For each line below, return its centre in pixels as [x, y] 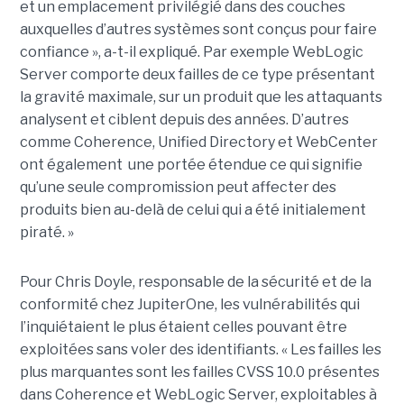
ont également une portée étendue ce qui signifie [191, 165]
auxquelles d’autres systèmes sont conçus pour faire [198, 30]
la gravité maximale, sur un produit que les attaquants [201, 97]
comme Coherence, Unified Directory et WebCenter [198, 142]
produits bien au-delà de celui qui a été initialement [193, 210]
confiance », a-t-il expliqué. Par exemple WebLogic [191, 52]
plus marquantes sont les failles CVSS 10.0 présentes [199, 372]
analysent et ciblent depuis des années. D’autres [184, 120]
